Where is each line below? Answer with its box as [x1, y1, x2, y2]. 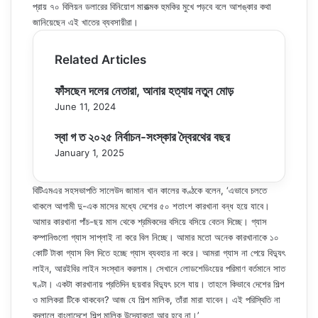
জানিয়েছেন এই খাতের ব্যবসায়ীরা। [33, 16, 138, 28]
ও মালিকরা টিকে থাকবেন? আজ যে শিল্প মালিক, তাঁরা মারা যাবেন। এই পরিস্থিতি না [33, 294, 280, 305]
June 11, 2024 [55, 101, 116, 112]
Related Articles [55, 53, 146, 67]
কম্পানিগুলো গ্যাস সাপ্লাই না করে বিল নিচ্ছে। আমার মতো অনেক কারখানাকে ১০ [33, 231, 279, 243]
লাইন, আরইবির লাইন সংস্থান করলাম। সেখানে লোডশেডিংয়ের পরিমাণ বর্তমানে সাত [33, 263, 285, 274]
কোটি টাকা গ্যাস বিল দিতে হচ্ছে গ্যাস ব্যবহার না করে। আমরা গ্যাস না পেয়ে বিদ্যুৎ [33, 247, 285, 258]
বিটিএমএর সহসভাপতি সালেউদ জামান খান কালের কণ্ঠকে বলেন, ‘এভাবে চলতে [33, 185, 267, 196]
